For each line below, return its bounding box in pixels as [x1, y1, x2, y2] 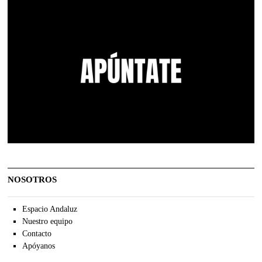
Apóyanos [22, 241, 55, 250]
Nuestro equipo [22, 216, 73, 226]
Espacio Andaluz [22, 204, 77, 213]
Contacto [22, 229, 51, 238]
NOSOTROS [8, 174, 57, 184]
